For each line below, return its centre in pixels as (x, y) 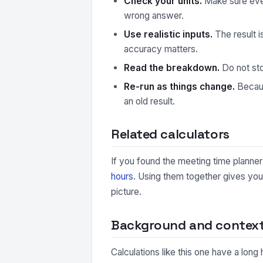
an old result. (149, 101)
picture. (126, 191)
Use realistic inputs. (168, 34)
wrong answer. (154, 15)
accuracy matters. (161, 49)
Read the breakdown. (172, 68)
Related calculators (170, 134)
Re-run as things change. (179, 86)
